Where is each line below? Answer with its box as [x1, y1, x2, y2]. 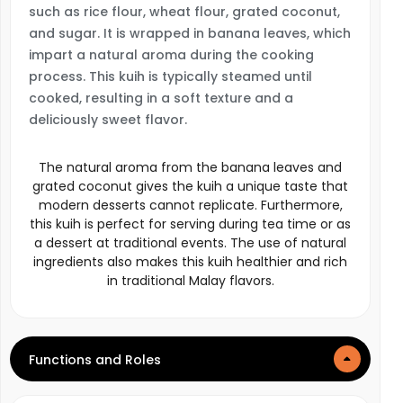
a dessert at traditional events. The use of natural [34, 234, 346, 252]
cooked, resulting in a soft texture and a [29, 89, 293, 107]
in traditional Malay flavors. [106, 272, 274, 290]
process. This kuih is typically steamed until [29, 67, 312, 85]
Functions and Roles [29, 351, 161, 369]
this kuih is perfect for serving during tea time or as [30, 215, 351, 233]
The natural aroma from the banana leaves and [39, 158, 342, 176]
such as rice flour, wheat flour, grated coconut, [29, 3, 340, 21]
